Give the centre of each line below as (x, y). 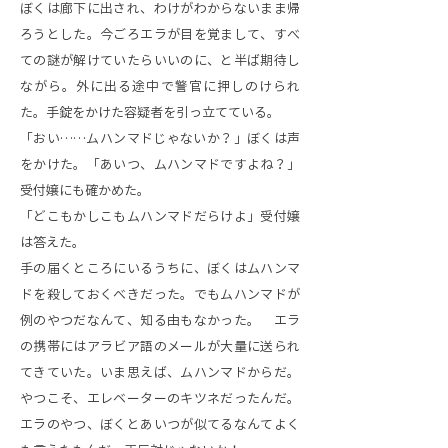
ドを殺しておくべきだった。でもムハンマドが (160, 294)
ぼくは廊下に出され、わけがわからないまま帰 (160, 8)
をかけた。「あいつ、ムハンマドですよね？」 (160, 164)
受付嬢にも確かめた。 (85, 190)
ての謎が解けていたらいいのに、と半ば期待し (160, 60)
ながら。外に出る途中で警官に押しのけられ (160, 86)
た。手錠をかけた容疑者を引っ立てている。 (150, 112)
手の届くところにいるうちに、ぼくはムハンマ (160, 268)
